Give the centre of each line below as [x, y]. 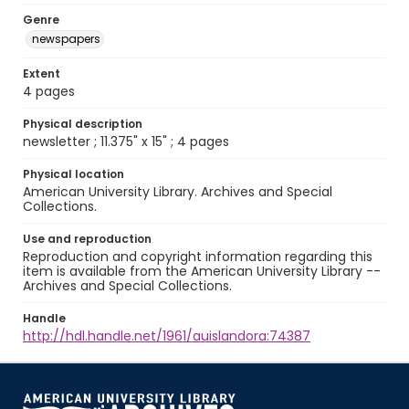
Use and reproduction [87, 239]
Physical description [83, 124]
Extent [42, 73]
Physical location [73, 174]
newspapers [66, 39]
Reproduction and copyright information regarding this [198, 257]
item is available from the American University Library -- [202, 271]
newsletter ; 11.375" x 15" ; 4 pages [126, 142]
